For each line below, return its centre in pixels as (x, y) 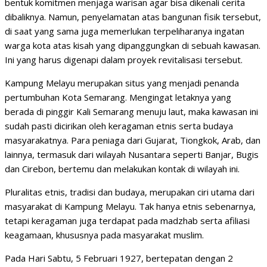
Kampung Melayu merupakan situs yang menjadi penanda (122, 83)
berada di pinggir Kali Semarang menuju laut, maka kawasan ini (131, 112)
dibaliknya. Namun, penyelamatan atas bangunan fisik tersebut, (133, 17)
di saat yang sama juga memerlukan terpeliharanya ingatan (125, 31)
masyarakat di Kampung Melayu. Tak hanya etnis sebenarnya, (130, 207)
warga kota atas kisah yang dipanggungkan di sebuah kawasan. (133, 46)
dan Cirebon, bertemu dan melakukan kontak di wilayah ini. (122, 169)
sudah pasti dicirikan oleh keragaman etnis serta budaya (119, 126)
